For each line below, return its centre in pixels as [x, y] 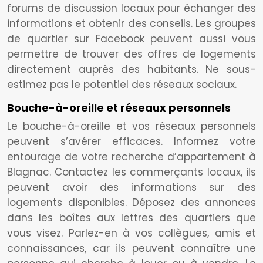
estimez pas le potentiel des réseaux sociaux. [122, 85]
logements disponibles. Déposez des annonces [131, 203]
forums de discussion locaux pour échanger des [131, 8]
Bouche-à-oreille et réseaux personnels [119, 108]
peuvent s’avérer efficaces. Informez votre [131, 141]
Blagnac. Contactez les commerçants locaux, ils [131, 172]
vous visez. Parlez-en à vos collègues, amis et [131, 233]
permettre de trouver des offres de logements [131, 54]
